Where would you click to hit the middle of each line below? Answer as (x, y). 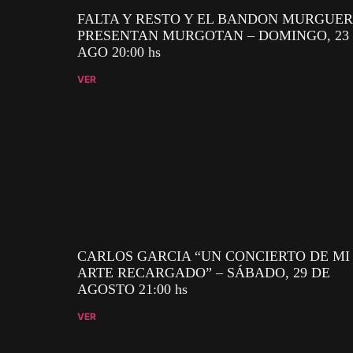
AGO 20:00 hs (119, 52)
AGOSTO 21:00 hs (132, 290)
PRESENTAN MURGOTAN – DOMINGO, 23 (213, 36)
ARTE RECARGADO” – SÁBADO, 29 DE (204, 273)
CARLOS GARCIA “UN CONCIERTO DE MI (214, 256)
